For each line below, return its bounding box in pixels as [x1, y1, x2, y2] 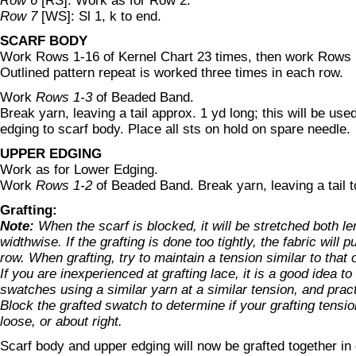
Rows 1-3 [36, 90, 92, 105]
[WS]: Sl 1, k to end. [37, 9, 161, 24]
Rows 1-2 [36, 178, 92, 193]
